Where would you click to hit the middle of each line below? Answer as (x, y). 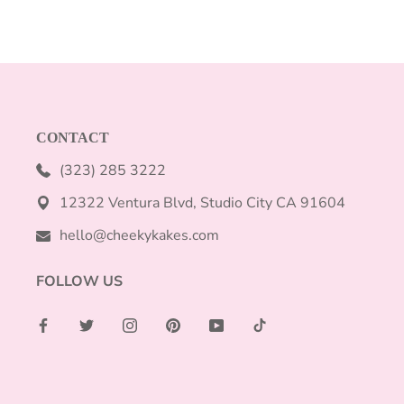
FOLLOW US (79, 281)
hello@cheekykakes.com (139, 235)
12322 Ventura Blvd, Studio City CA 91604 (202, 203)
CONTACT (73, 138)
